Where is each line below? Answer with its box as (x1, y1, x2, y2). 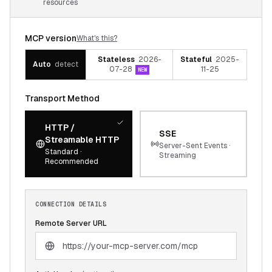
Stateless (97, 55, 135, 64)
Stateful (180, 55, 212, 65)
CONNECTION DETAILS (35, 200, 106, 208)
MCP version (25, 33, 76, 44)
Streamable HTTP (44, 134, 119, 145)
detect (55, 59, 78, 70)
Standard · (44, 146, 81, 157)
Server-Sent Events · (159, 140, 231, 151)
